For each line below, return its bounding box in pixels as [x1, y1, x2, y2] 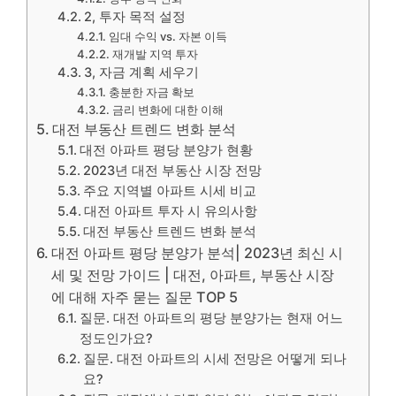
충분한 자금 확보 [108, 84, 194, 99]
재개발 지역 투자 [111, 46, 198, 61]
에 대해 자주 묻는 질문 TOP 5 [51, 287, 239, 306]
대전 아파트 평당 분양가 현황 [80, 141, 254, 158]
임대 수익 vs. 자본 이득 [108, 28, 227, 43]
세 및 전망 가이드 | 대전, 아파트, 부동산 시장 [51, 265, 335, 284]
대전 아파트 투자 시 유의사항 [84, 202, 258, 219]
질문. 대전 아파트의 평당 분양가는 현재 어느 [80, 309, 344, 326]
